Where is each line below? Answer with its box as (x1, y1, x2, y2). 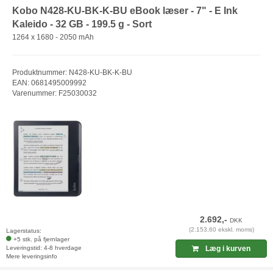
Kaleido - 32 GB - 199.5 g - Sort (12, 18, 152, 29)
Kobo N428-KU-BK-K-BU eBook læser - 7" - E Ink (12, 5, 238, 16)
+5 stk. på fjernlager (13, 235, 69, 243)
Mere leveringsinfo (6, 252, 57, 260)
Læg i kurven (204, 244, 251, 253)
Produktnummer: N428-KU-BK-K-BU (12, 68, 132, 77)
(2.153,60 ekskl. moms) (188, 225, 254, 233)
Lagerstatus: (6, 227, 41, 234)
